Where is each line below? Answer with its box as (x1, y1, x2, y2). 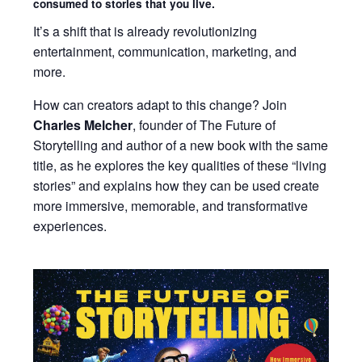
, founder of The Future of (133, 115, 276, 134)
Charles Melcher (33, 115, 133, 134)
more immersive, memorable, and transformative (33, 196, 309, 215)
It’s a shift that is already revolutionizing (33, 21, 258, 40)
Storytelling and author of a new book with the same (33, 135, 329, 154)
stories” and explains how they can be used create (33, 175, 320, 195)
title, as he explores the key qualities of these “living (33, 155, 327, 175)
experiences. (33, 216, 107, 235)
